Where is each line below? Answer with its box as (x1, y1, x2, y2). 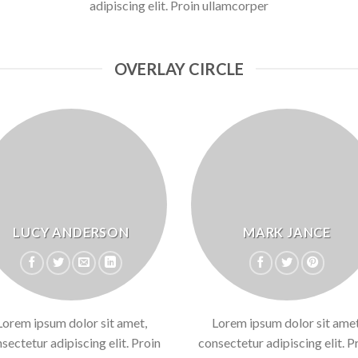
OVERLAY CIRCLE (114, 59, 244, 79)
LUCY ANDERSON (13, 224, 129, 240)
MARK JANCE (242, 224, 332, 240)
